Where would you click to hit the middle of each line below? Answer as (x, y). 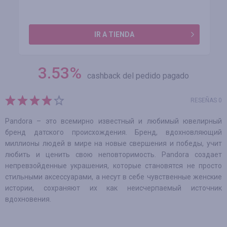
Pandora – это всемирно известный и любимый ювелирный (113, 121)
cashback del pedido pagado (138, 76)
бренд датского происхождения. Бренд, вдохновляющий (113, 132)
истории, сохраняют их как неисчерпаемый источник (113, 188)
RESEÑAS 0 (206, 100)
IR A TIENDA (114, 34)
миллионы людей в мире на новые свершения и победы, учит (113, 143)
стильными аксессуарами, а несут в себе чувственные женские (113, 177)
